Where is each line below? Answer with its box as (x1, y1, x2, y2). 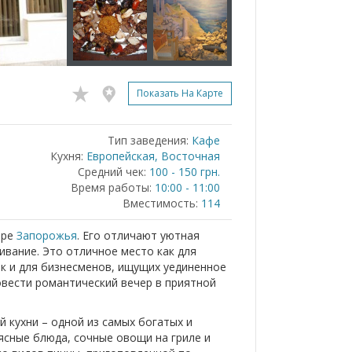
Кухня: (50, 148, 83, 163)
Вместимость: (123, 196, 198, 211)
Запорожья (16, 228, 77, 243)
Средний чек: (78, 164, 146, 179)
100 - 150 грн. (149, 164, 220, 179)
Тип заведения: (108, 133, 189, 148)
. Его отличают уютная (77, 228, 200, 243)
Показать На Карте (137, 86, 223, 101)
